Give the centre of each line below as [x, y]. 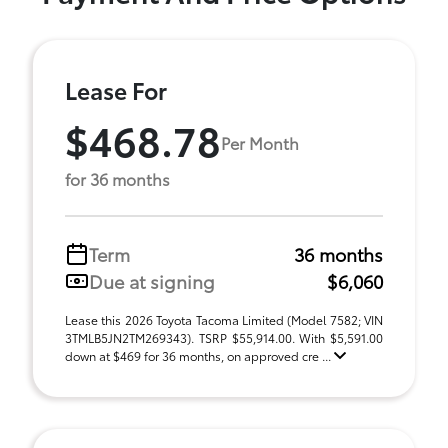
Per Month [260, 143]
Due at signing [152, 280]
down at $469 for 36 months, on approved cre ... [199, 355]
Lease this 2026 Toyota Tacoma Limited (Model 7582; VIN [224, 319]
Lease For [116, 89]
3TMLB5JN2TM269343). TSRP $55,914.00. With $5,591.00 [224, 337]
